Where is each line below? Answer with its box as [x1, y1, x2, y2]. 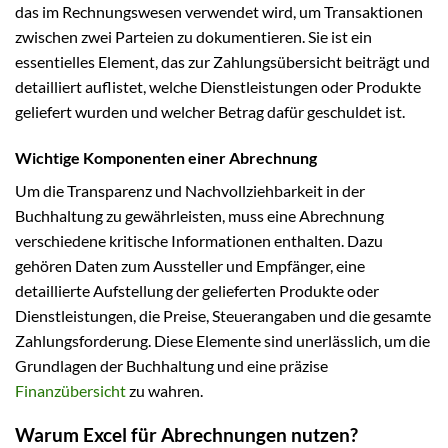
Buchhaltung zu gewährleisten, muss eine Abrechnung [15, 205, 384, 225]
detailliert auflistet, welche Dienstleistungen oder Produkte [15, 76, 421, 96]
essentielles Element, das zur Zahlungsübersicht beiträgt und [15, 51, 430, 71]
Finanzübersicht [15, 380, 126, 400]
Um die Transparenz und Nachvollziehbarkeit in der [15, 180, 365, 200]
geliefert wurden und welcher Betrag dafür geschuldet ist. [15, 101, 405, 121]
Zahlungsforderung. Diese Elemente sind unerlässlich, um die [15, 330, 430, 350]
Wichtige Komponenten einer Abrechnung [15, 147, 317, 167]
